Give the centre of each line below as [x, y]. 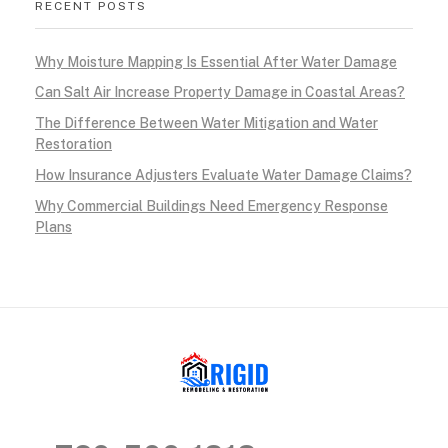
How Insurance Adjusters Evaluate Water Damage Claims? [223, 175]
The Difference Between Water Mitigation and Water [206, 123]
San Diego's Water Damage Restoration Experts [189, 408]
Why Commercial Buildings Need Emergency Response [211, 205]
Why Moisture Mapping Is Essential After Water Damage [216, 61]
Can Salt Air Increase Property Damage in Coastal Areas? [220, 92]
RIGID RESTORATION [202, 411]
